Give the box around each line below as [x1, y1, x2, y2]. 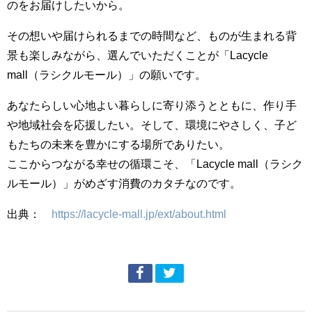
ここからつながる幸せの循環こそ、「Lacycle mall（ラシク [7, 157, 303, 169]
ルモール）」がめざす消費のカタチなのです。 [7, 177, 241, 189]
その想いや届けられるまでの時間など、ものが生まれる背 [7, 29, 297, 41]
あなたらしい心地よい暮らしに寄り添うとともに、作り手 [7, 99, 297, 111]
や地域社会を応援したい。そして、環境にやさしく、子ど [7, 118, 297, 130]
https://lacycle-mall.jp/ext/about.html [52, 208, 226, 219]
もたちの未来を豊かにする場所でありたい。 [7, 138, 230, 150]
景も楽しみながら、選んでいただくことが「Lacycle [7, 49, 268, 61]
